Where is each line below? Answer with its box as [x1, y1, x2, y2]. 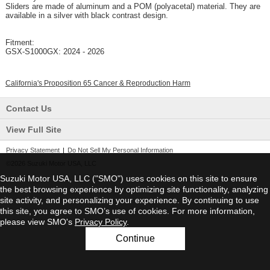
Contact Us [6, 104, 52, 113]
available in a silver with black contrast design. [5, 11, 168, 20]
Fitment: [5, 38, 34, 47]
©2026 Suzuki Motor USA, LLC [6, 160, 96, 167]
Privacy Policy [75, 217, 127, 227]
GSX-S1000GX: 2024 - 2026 [5, 47, 104, 56]
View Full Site [6, 125, 61, 134]
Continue [115, 233, 155, 243]
